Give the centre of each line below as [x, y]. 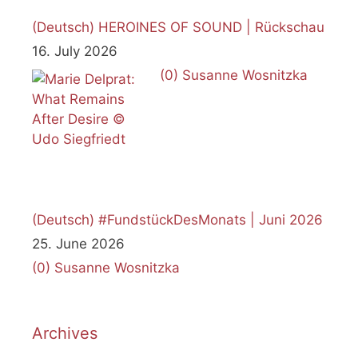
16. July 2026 [75, 51]
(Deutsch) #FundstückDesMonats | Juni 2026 [177, 219]
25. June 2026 [78, 243]
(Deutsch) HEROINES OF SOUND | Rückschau [178, 27]
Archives [65, 333]
